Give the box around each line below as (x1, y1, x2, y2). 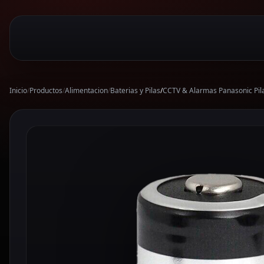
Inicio (9, 85, 27, 96)
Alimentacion (65, 85, 108, 96)
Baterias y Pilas (110, 85, 160, 96)
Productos (29, 85, 62, 96)
